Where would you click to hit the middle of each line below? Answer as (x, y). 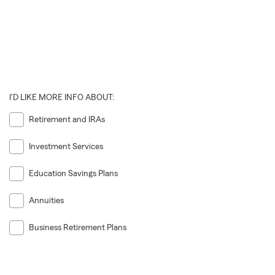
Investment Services (66, 146)
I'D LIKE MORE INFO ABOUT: (61, 97)
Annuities (46, 201)
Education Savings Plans (73, 173)
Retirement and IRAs (67, 119)
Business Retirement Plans (77, 228)
